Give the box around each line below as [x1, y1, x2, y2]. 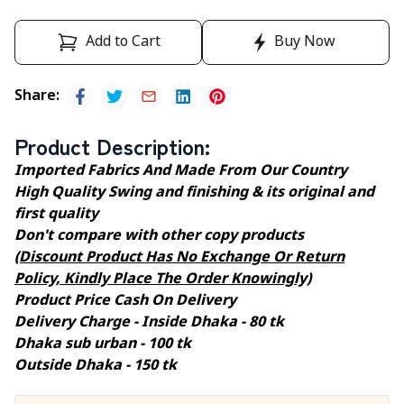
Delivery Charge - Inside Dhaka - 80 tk [14, 313, 284, 334]
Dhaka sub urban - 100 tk [14, 335, 191, 355]
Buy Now [274, 32, 335, 53]
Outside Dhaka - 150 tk [14, 356, 177, 377]
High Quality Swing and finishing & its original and [14, 183, 374, 204]
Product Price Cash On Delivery [14, 291, 236, 312]
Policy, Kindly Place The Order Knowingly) [14, 270, 311, 290]
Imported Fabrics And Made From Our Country [14, 161, 347, 182]
